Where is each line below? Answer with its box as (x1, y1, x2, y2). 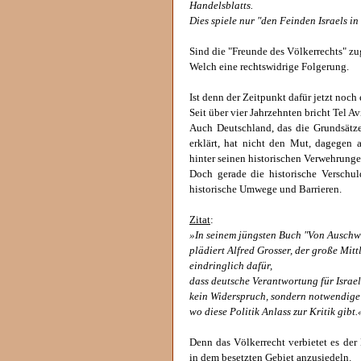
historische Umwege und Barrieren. (189, 184, 342, 195)
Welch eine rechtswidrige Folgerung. (189, 61, 349, 73)
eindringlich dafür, (189, 260, 272, 272)
